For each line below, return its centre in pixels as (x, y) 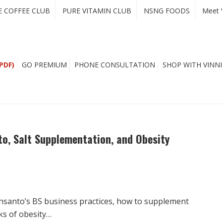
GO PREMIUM (44, 65)
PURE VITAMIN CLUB (97, 11)
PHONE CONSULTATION (115, 65)
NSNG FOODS (167, 11)
